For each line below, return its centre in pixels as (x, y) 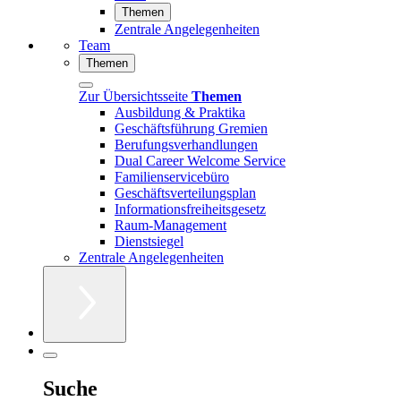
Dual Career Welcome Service (200, 160)
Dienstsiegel (149, 241)
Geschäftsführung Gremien (191, 128)
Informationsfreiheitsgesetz (190, 209)
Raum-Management (171, 225)
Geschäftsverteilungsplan (185, 192)
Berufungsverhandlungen (186, 144)
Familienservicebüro (172, 176)
